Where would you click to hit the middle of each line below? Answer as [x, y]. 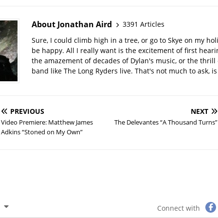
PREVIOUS [27, 111]
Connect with [179, 208]
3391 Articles [143, 24]
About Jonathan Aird [72, 24]
